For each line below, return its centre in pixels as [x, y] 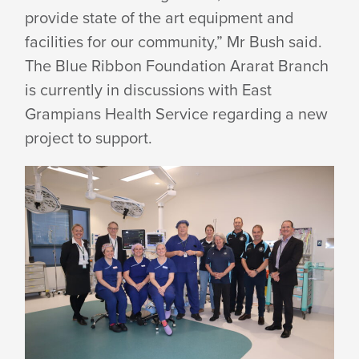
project [52, 137]
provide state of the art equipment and [160, 17]
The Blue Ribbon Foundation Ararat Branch [177, 65]
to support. [115, 137]
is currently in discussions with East [149, 89]
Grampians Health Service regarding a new [177, 113]
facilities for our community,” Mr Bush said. [174, 41]
